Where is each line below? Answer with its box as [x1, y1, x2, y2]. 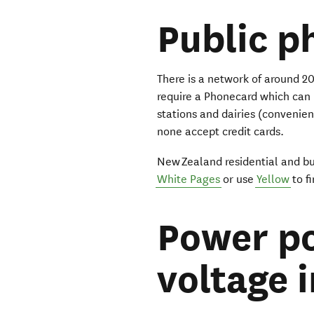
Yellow [257, 172, 290, 186]
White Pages [157, 172, 221, 186]
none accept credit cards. [157, 125, 285, 139]
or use [220, 172, 257, 186]
